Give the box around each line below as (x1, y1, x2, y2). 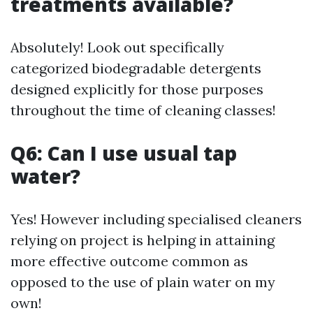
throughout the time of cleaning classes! (10, 101, 276, 119)
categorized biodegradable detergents (10, 59, 261, 77)
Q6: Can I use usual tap (10, 140, 237, 166)
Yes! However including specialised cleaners (10, 210, 302, 228)
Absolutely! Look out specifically (10, 38, 224, 56)
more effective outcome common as (10, 252, 248, 270)
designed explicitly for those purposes (10, 80, 263, 98)
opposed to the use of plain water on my (10, 273, 275, 291)
